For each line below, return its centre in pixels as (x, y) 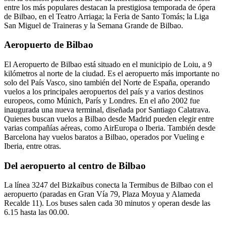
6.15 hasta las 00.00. (37, 212)
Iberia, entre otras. (33, 146)
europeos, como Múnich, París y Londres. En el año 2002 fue (102, 100)
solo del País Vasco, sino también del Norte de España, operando (107, 82)
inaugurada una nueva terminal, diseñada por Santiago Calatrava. (107, 109)
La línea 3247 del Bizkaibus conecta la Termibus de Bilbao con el (108, 185)
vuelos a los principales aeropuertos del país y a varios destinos (104, 91)
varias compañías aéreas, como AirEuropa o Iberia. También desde (110, 128)
